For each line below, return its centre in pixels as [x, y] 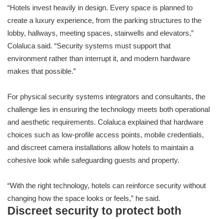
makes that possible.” [42, 71]
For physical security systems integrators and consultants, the [106, 97]
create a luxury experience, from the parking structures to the [104, 21]
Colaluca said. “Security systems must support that [89, 46]
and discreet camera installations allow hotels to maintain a [100, 148]
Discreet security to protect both [94, 211]
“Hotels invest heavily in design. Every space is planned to [100, 8]
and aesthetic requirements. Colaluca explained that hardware [105, 122]
